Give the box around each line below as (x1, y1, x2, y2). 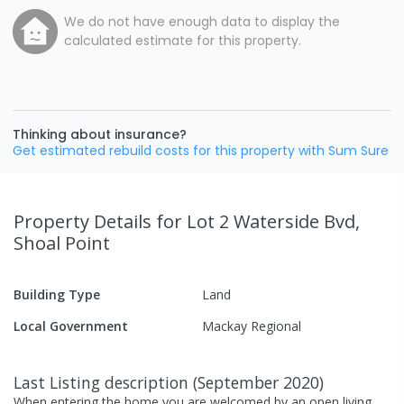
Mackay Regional (202, 317, 301, 335)
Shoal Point (14, 230, 110, 255)
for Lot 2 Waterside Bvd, (156, 208, 360, 234)
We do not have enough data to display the (64, 12, 340, 31)
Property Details (14, 208, 156, 234)
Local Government (14, 317, 128, 335)
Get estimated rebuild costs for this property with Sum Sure (13, 141, 389, 160)
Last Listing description (14, 371, 193, 393)
